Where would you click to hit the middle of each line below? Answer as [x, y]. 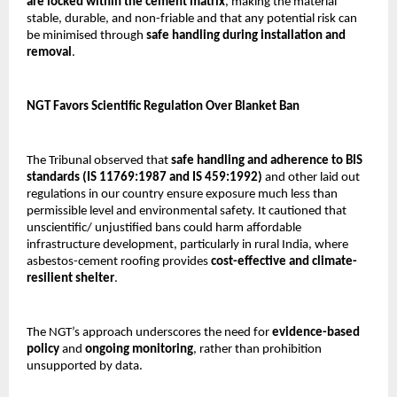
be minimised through [86, 36]
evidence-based [316, 333]
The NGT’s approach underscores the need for [149, 333]
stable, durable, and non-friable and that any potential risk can [192, 19]
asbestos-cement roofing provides [119, 262]
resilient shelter [70, 279]
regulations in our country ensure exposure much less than [182, 195]
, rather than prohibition [257, 350]
